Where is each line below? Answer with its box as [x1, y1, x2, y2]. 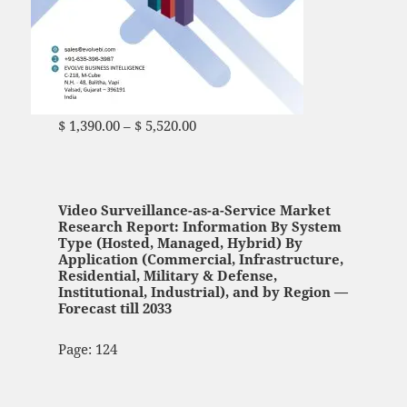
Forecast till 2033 [57, 298, 172, 317]
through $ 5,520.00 [57, 137, 177, 156]
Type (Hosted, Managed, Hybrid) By [57, 233, 303, 252]
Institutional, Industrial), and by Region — [57, 282, 348, 301]
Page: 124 [57, 339, 117, 358]
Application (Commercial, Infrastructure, [57, 249, 343, 268]
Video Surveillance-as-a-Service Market [57, 200, 331, 219]
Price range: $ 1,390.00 [194, 115, 338, 134]
